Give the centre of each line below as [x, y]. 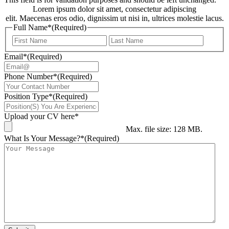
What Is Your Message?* [44, 139]
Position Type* [28, 97]
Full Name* [32, 28]
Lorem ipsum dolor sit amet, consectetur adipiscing [114, 9]
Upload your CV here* [41, 117]
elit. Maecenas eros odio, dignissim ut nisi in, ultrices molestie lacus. [114, 18]
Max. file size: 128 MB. [164, 129]
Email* [16, 57]
